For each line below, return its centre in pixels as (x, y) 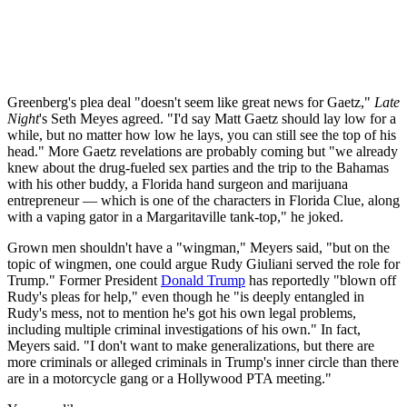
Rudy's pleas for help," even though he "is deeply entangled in (186, 297)
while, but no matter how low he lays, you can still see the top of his (202, 135)
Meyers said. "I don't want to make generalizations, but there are (191, 346)
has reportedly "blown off (321, 281)
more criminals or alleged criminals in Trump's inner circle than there (203, 362)
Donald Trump (203, 281)
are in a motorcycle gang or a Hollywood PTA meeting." (169, 379)
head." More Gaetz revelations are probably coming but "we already (203, 152)
